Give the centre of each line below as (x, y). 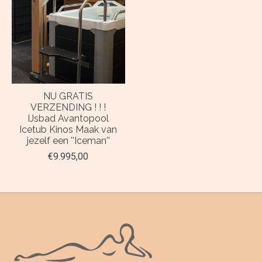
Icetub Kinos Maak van (68, 129)
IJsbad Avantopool (68, 118)
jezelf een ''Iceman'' (68, 140)
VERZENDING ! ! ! (68, 107)
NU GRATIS (68, 96)
